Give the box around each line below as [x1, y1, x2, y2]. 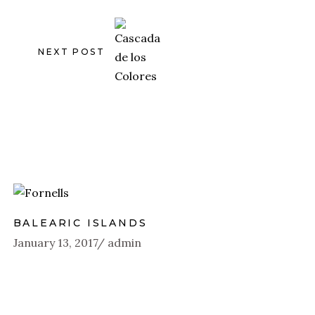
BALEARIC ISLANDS [13, 216, 148, 229]
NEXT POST [38, 46, 105, 57]
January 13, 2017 [13, 235, 98, 250]
